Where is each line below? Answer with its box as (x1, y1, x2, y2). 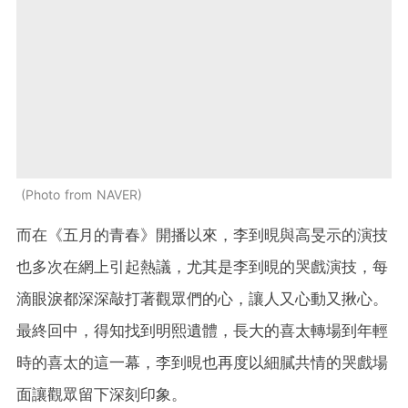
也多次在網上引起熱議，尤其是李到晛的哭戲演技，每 (16, 258, 388, 277)
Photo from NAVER (25, 187, 138, 203)
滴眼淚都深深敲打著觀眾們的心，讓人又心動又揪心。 (16, 290, 388, 309)
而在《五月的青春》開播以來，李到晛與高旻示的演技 (16, 226, 388, 245)
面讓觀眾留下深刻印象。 (16, 385, 187, 404)
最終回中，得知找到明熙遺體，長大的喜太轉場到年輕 (16, 321, 388, 341)
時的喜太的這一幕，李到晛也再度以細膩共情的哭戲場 (16, 353, 388, 372)
